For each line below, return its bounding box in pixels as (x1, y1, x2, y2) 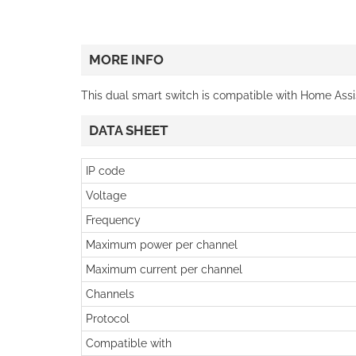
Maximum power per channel (86, 238, 238, 251)
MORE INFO (89, 51, 164, 68)
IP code (86, 164, 125, 177)
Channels (86, 287, 134, 300)
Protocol (86, 311, 130, 325)
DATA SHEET (89, 122, 168, 138)
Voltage (86, 188, 126, 202)
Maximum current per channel (86, 262, 242, 276)
